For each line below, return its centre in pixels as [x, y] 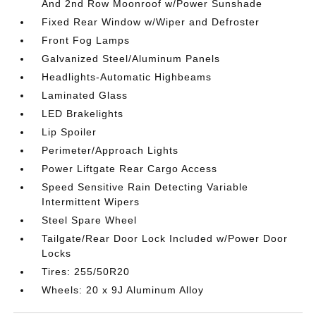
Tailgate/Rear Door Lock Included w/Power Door [165, 238]
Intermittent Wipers [91, 202]
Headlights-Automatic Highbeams [127, 77]
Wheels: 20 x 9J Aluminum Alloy [123, 290]
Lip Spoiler [69, 132]
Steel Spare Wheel [90, 220]
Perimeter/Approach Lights [110, 150]
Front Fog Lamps [86, 40]
